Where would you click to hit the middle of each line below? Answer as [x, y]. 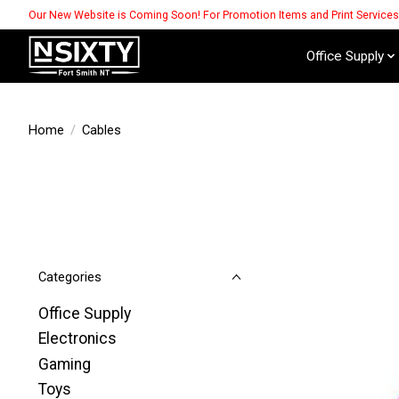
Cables [101, 130]
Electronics [77, 339]
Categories [70, 277]
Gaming [65, 364]
